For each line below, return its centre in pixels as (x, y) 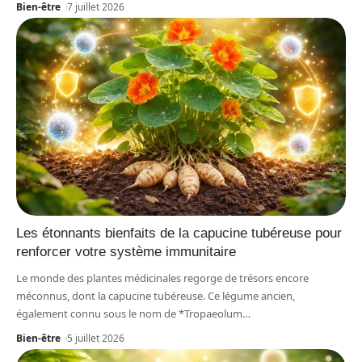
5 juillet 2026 (96, 338)
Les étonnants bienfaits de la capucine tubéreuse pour (179, 233)
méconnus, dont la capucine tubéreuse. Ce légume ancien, (156, 295)
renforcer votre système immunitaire (126, 251)
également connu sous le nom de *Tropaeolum (129, 313)
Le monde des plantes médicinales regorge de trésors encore (162, 278)
